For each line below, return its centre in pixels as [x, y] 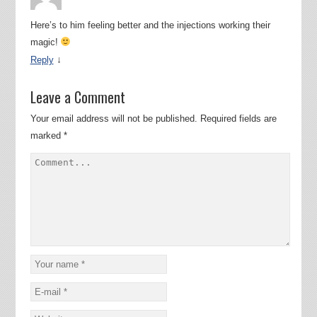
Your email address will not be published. [114, 119]
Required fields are [238, 119]
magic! [45, 42]
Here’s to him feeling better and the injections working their [150, 25]
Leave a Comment [77, 97]
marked [47, 136]
